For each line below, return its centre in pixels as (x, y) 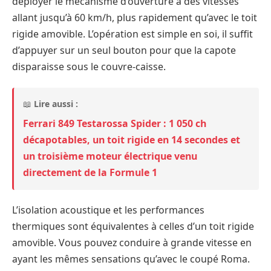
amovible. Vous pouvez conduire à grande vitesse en (132, 242)
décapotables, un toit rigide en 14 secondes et (132, 139)
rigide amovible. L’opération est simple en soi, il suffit (132, 34)
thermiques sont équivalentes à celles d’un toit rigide (133, 226)
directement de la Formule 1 (90, 172)
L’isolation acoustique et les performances (108, 210)
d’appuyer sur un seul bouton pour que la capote (124, 50)
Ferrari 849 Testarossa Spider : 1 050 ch (115, 123)
